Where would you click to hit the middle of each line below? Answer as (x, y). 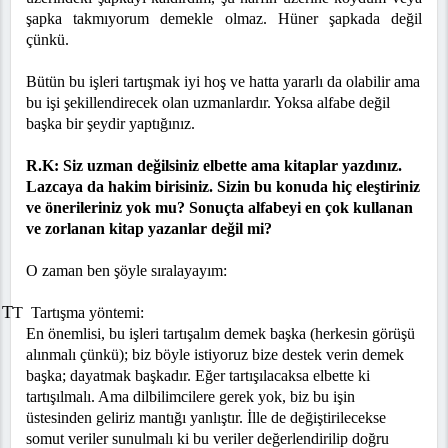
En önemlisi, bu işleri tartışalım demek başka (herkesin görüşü (220, 334)
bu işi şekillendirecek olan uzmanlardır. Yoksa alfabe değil (208, 103)
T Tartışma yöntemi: (78, 313)
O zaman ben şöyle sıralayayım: (126, 271)
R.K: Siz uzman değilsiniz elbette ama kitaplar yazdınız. (214, 166)
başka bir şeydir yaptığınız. (110, 124)
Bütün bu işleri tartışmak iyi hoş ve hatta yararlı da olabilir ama (223, 82)
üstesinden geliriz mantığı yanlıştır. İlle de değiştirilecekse (206, 418)
